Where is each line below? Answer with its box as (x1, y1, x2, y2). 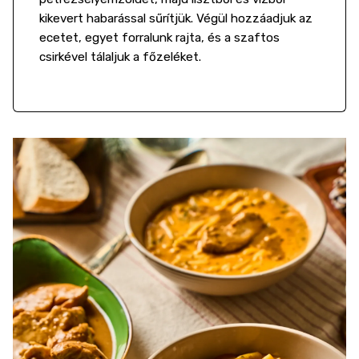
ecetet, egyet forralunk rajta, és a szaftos (39, 30, 280, 45)
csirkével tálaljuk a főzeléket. (39, 50, 204, 64)
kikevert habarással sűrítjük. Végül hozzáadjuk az (39, 11, 313, 26)
